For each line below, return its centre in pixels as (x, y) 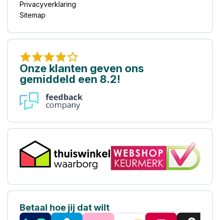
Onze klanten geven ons (82, 68)
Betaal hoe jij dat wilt (65, 207)
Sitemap (33, 15)
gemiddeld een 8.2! (70, 79)
